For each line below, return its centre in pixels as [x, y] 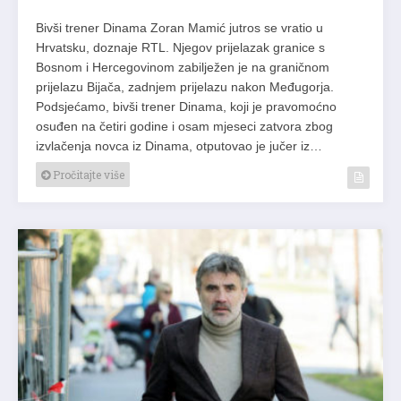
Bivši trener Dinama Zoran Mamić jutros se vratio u [179, 27]
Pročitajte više [87, 174]
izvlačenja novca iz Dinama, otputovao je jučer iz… [179, 145]
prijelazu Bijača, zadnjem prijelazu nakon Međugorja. [185, 86]
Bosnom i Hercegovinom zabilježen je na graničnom [183, 67]
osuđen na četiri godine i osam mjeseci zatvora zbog [184, 126]
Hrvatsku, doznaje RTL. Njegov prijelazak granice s [180, 47]
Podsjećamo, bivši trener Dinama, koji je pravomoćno [186, 106]
